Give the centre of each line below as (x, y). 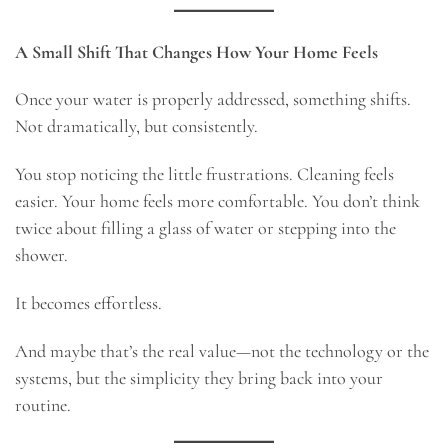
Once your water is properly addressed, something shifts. (213, 99)
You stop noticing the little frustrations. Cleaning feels (204, 174)
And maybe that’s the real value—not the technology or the (222, 350)
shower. (41, 255)
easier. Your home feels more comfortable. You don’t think (217, 201)
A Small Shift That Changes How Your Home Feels (196, 51)
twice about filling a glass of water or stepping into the (205, 228)
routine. (43, 404)
